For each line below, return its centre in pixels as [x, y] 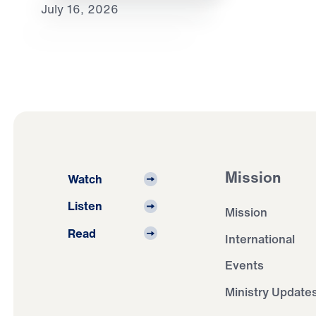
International [260, 238]
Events [245, 265]
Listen [85, 206]
